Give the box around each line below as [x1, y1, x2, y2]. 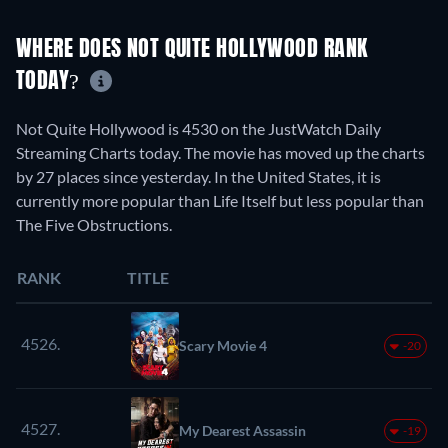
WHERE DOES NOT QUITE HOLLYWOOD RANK [16, 39, 368, 62]
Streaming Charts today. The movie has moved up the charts [16, 142, 425, 162]
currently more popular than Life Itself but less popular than [16, 190, 424, 210]
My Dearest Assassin [179, 421, 306, 439]
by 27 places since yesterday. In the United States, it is [16, 166, 381, 186]
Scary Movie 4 [179, 336, 267, 354]
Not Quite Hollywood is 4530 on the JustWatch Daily [16, 118, 381, 138]
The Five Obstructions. [16, 214, 172, 234]
